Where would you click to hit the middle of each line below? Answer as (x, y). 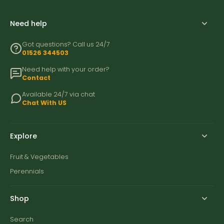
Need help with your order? (66, 69)
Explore (23, 136)
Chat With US (44, 103)
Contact (36, 78)
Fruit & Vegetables (39, 157)
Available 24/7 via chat (58, 94)
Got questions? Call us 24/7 (66, 44)
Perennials (27, 171)
